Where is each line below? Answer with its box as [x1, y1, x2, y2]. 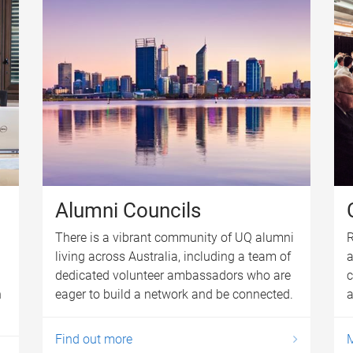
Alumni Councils [54, 198, 201, 222]
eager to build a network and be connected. [54, 286, 293, 302]
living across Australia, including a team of [54, 248, 291, 264]
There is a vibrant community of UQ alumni [54, 229, 294, 245]
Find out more [54, 331, 132, 347]
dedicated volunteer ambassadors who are [54, 267, 291, 283]
